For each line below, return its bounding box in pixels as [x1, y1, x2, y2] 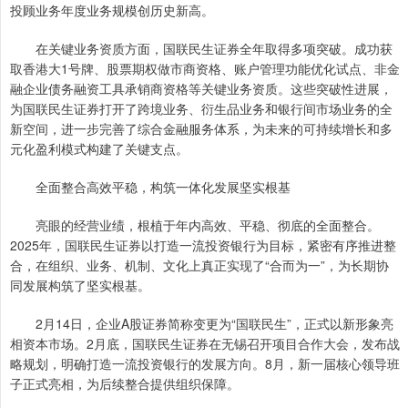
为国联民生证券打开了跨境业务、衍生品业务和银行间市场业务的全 [10, 99, 393, 117]
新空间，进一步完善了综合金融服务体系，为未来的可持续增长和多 [10, 119, 393, 138]
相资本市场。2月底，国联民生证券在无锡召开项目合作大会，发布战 [10, 334, 400, 352]
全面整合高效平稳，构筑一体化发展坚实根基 [10, 178, 291, 196]
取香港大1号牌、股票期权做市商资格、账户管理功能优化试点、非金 [10, 59, 400, 77]
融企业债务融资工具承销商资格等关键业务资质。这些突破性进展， [10, 79, 393, 97]
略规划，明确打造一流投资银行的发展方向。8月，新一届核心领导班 [10, 354, 400, 372]
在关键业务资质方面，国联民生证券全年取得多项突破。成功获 [10, 39, 393, 57]
